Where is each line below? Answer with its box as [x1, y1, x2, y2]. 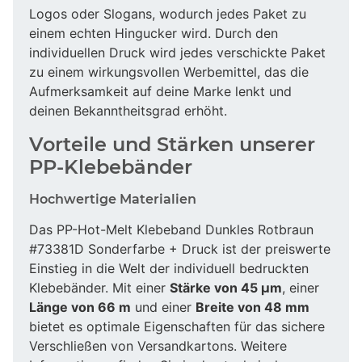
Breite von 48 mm [196, 298, 309, 315]
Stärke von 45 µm [170, 279, 282, 296]
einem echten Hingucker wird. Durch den [29, 24, 278, 41]
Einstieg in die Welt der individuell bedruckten [29, 259, 309, 276]
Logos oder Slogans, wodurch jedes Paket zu [29, 5, 306, 22]
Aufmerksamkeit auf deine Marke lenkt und [29, 82, 292, 99]
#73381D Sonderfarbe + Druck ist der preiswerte [29, 240, 330, 257]
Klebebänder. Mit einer [29, 279, 170, 296]
